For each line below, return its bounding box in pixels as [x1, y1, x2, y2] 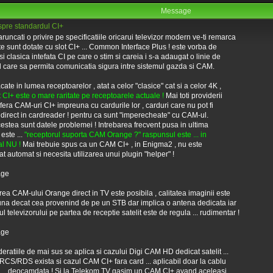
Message [161, 7, 191, 15]
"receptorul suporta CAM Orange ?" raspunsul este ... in [23, 130, 207, 139]
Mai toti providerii [164, 91, 222, 100]
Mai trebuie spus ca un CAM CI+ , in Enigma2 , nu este [21, 140, 202, 149]
